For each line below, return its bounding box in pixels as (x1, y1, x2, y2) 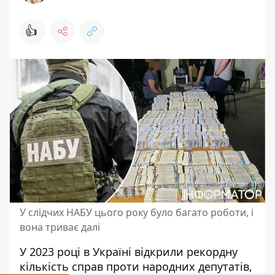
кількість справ (20, 259, 103, 274)
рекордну (187, 244, 238, 259)
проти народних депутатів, (103, 259, 252, 274)
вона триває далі (20, 220, 100, 234)
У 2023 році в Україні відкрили (20, 244, 187, 259)
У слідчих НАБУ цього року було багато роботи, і (20, 206, 254, 219)
